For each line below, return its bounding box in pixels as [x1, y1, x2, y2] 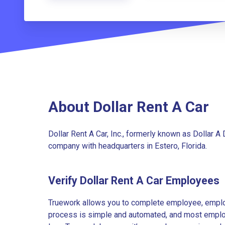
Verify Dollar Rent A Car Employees [48, 174, 219, 187]
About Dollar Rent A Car [48, 98, 209, 116]
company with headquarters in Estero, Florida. [48, 141, 207, 151]
